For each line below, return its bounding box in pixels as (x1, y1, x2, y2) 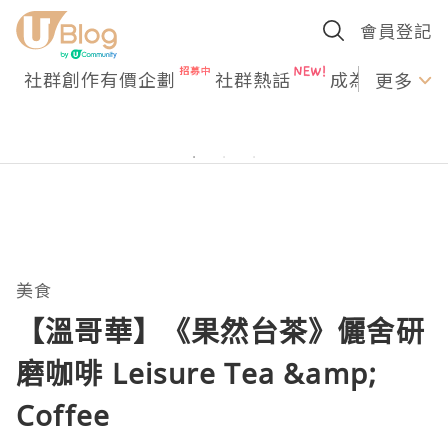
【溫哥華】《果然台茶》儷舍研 (16, 312, 425, 350)
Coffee (16, 396, 111, 434)
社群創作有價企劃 (24, 66, 176, 92)
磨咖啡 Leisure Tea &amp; (16, 354, 378, 392)
